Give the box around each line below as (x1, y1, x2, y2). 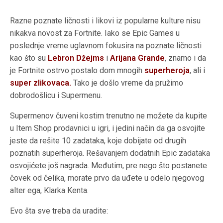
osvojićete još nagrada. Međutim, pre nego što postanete (10, 160, 208, 170)
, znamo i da (165, 53, 207, 63)
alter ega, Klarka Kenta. (10, 185, 89, 195)
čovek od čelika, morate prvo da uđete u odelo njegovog (10, 173, 205, 183)
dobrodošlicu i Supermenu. (10, 90, 103, 100)
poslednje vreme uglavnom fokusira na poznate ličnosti (10, 40, 202, 50)
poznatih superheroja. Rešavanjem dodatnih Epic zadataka (10, 148, 211, 158)
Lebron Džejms (48, 53, 105, 63)
